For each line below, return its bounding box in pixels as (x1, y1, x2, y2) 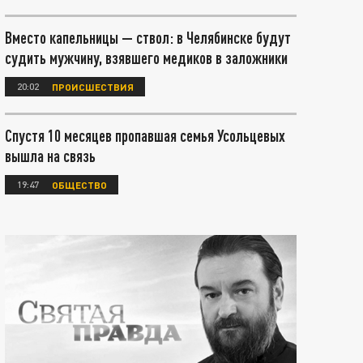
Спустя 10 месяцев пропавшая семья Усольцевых (5, 126, 285, 145)
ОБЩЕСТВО (52, 178, 107, 190)
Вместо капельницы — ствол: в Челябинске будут (5, 28, 291, 47)
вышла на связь (5, 146, 96, 165)
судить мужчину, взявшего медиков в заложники (5, 48, 288, 67)
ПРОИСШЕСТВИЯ (52, 80, 134, 92)
